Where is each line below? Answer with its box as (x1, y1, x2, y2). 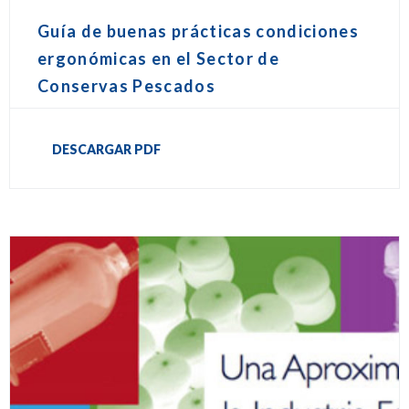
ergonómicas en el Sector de (37, 48, 279, 69)
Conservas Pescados (37, 76, 215, 97)
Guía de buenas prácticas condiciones (37, 21, 360, 42)
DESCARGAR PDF (52, 142, 161, 158)
